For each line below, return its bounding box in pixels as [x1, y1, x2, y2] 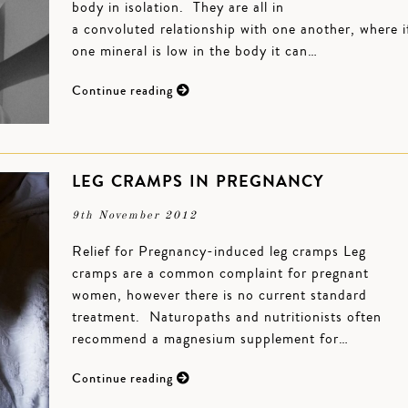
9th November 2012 [72, 210, 198, 221]
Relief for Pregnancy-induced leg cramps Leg [72, 241, 366, 261]
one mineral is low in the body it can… [72, 41, 318, 61]
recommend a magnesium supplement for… [72, 329, 349, 349]
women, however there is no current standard [72, 285, 367, 305]
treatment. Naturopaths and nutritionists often [72, 307, 382, 327]
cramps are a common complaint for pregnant [72, 263, 369, 283]
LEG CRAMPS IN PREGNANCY [72, 169, 323, 193]
